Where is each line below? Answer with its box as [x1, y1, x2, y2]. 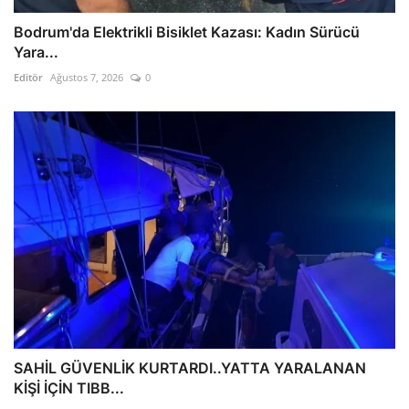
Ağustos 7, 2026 [50, 70, 123, 85]
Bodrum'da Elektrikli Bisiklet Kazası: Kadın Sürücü [14, 23, 360, 42]
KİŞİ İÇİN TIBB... [14, 379, 124, 398]
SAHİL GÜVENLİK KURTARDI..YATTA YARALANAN [14, 359, 366, 378]
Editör [14, 70, 43, 85]
